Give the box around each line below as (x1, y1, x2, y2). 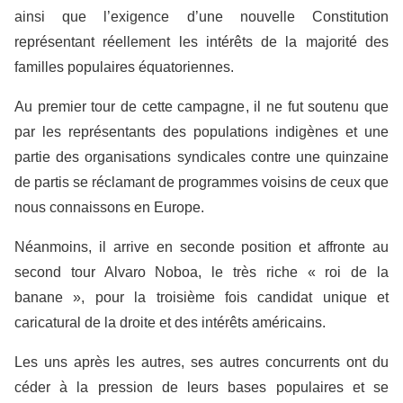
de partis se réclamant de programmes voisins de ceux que (14, 175, 389, 190)
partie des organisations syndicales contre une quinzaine (14, 149, 389, 165)
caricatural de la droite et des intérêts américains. (14, 315, 326, 330)
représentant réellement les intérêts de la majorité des (14, 34, 389, 49)
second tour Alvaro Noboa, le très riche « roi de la (14, 264, 389, 280)
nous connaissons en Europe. (14, 200, 204, 215)
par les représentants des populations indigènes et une (14, 124, 389, 139)
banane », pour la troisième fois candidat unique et (14, 290, 389, 305)
